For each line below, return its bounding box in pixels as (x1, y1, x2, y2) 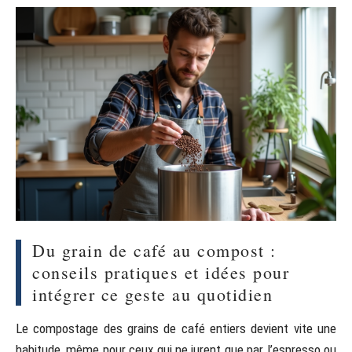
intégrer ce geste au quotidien (32, 282, 273, 306)
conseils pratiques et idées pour (32, 260, 289, 284)
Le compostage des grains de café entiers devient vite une (16, 320, 336, 336)
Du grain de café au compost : (32, 238, 277, 262)
